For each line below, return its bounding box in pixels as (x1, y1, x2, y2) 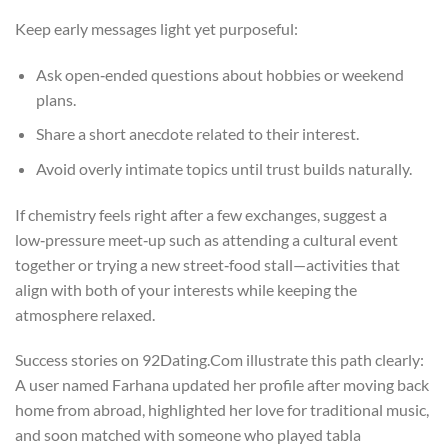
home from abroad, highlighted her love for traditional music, (15, 400, 429, 420)
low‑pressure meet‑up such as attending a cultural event (15, 229, 398, 249)
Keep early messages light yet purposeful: (15, 18, 298, 38)
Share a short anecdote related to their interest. (35, 124, 359, 144)
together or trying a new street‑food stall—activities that (15, 254, 400, 274)
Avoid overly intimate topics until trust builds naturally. (35, 158, 412, 178)
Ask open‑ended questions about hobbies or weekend (35, 64, 404, 84)
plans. (35, 89, 76, 109)
